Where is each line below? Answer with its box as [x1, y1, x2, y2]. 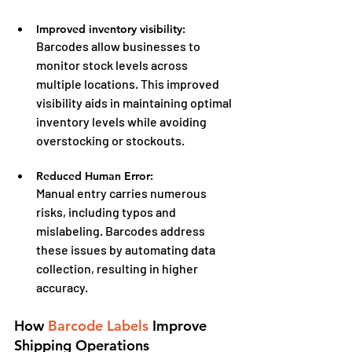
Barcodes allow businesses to [36, 38, 203, 53]
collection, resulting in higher [36, 260, 200, 276]
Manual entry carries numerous [36, 185, 209, 200]
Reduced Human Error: [36, 168, 153, 183]
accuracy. [36, 279, 88, 295]
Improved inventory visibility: [36, 21, 185, 36]
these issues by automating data [36, 241, 218, 257]
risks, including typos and [36, 203, 178, 219]
